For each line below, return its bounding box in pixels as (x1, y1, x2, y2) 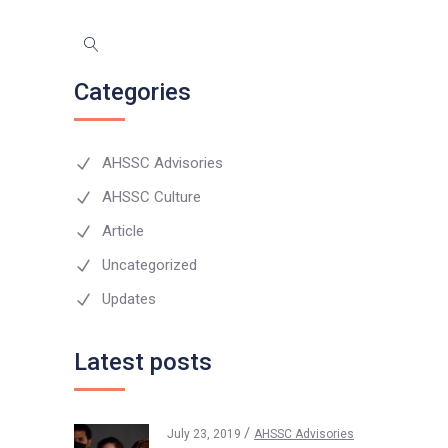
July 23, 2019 (167, 426, 244, 441)
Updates (102, 289, 156, 308)
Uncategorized (102, 255, 197, 274)
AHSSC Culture (102, 187, 201, 206)
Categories (74, 77, 191, 106)
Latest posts (74, 347, 212, 376)
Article (102, 221, 144, 240)
